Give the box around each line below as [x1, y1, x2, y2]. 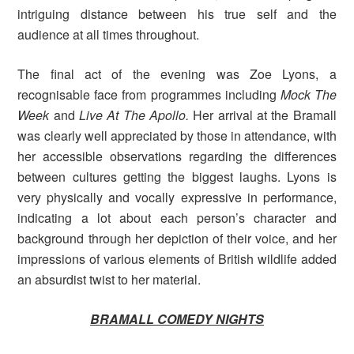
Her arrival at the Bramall [193, 106, 337, 125]
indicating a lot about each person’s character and [17, 209, 337, 228]
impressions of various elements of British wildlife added [17, 250, 337, 269]
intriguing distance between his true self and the [17, 5, 337, 24]
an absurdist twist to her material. [17, 270, 201, 289]
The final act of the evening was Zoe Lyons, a [17, 65, 337, 84]
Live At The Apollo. [79, 106, 194, 125]
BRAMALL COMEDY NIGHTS [90, 310, 264, 329]
